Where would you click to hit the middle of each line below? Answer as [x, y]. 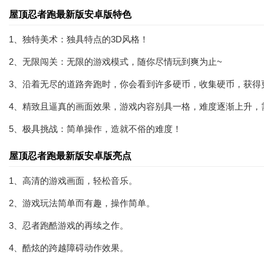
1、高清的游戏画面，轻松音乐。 [73, 181]
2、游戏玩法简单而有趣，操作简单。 [82, 203]
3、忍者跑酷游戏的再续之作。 [69, 225]
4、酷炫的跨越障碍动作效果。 [69, 248]
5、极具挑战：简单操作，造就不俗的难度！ [95, 129]
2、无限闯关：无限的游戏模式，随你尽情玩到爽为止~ [115, 62]
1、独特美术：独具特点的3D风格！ [79, 39]
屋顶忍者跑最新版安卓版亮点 [70, 156]
